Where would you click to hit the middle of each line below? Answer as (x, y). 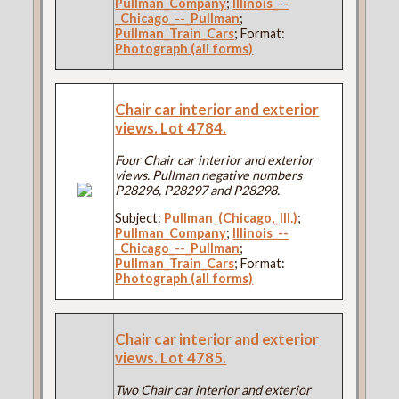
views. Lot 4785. (171, 358)
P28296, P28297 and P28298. (198, 190)
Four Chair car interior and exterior (215, 159)
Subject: (140, 218)
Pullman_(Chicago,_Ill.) (231, 218)
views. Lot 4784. (171, 127)
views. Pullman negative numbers (209, 175)
